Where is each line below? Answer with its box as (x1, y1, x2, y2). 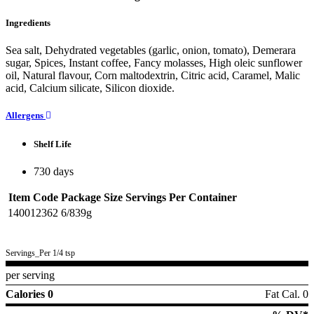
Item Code (8, 191, 58, 203)
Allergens (6, 110, 46, 121)
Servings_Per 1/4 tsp (6, 247, 75, 258)
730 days (34, 165, 74, 177)
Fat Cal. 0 (265, 287, 308, 300)
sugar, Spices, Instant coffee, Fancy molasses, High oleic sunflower (6, 57, 302, 69)
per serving (6, 268, 55, 281)
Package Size (61, 191, 123, 203)
